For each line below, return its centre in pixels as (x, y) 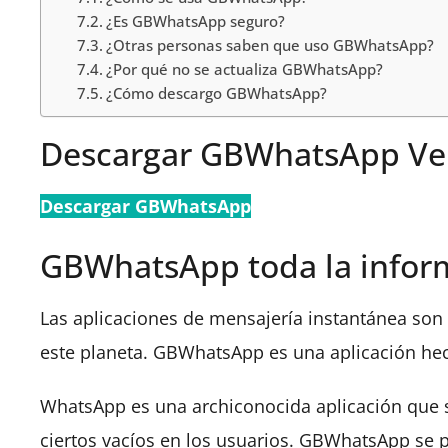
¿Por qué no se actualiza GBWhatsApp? (244, 69)
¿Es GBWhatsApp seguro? (195, 21)
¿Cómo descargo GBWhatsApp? (216, 93)
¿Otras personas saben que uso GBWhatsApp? (269, 45)
